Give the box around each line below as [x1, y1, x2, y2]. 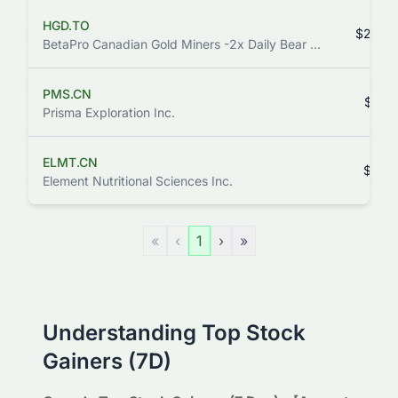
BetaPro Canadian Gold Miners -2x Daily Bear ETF [310, 36, 321, 52]
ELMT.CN [43, 155, 98, 170]
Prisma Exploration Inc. [43, 105, 175, 120]
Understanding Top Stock [43, 320, 306, 346]
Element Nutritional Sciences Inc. [43, 173, 233, 188]
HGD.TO [43, 18, 90, 33]
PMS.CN [43, 86, 92, 101]
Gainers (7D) [43, 348, 171, 374]
